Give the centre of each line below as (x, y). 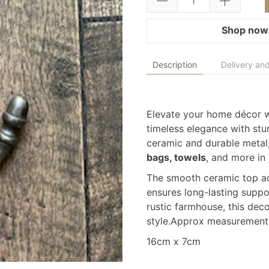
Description (175, 65)
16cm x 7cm (174, 242)
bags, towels (176, 158)
